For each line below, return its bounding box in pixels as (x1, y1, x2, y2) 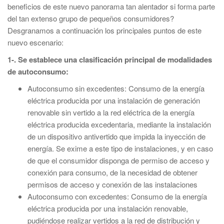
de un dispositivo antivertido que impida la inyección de (27, 131, 205, 141)
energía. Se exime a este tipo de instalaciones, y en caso (27, 143, 213, 153)
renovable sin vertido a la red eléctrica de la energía (27, 107, 194, 117)
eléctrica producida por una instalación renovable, (27, 203, 188, 213)
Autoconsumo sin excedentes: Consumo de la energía (27, 83, 204, 93)
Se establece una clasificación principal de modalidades (18, 54, 212, 65)
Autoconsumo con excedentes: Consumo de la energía (27, 191, 207, 201)
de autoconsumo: (7, 66, 68, 77)
